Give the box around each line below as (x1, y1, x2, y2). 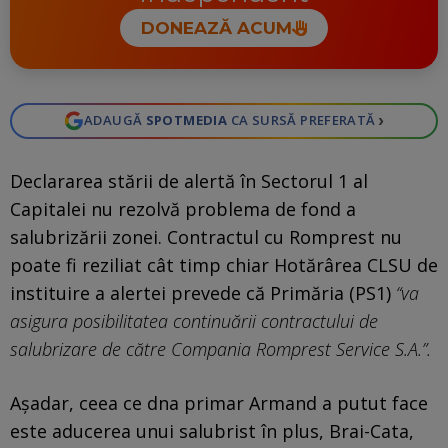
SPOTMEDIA (145, 111, 228, 130)
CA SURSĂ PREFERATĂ (227, 111, 376, 130)
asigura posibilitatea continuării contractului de (10, 308, 378, 333)
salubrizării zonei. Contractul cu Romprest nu (10, 224, 402, 249)
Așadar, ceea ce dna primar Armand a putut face (10, 390, 428, 415)
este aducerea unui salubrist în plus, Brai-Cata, (10, 418, 414, 443)
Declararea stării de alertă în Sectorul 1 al (10, 168, 368, 193)
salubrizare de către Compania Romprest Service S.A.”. (10, 336, 431, 361)
